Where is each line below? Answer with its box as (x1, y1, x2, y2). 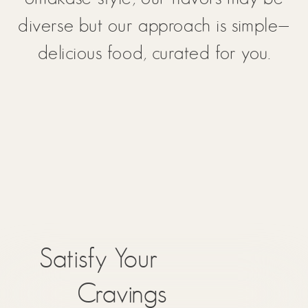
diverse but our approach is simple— (18, 14, 290, 36)
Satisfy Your (39, 242, 157, 274)
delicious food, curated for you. (37, 41, 271, 63)
